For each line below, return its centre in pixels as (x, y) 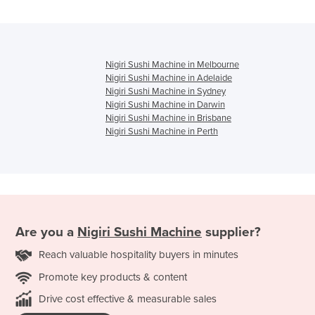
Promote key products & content (113, 277)
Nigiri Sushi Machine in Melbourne (172, 65)
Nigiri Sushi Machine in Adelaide (169, 78)
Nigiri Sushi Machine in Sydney (166, 92)
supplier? (231, 232)
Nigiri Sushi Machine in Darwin (165, 105)
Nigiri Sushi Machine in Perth (162, 132)
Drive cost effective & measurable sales (128, 298)
